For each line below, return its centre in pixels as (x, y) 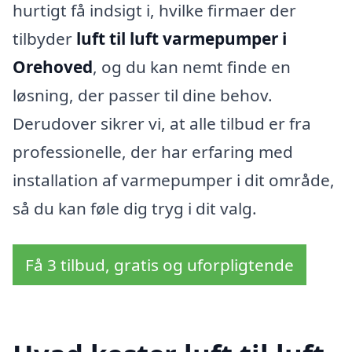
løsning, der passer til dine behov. (143, 95)
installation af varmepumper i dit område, (174, 180)
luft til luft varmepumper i (181, 39)
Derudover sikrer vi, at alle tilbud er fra (162, 124)
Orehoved (53, 67)
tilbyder (44, 39)
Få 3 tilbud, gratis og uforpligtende (159, 265)
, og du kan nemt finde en (192, 67)
